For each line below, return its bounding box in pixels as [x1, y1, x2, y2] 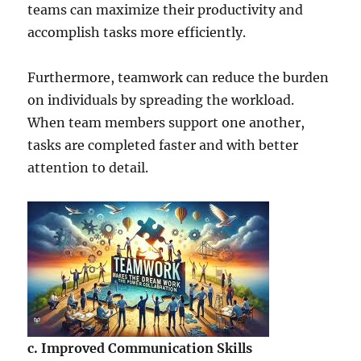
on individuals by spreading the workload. [27, 92, 295, 109]
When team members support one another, [27, 114, 305, 131]
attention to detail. [27, 160, 149, 176]
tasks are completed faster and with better [27, 137, 299, 154]
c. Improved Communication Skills [27, 340, 253, 357]
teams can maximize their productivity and [27, 2, 304, 19]
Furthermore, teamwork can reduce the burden [27, 69, 330, 86]
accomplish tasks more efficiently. [27, 24, 247, 41]
